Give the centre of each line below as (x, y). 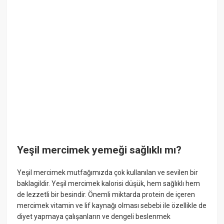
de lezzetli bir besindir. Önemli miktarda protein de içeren (106, 195)
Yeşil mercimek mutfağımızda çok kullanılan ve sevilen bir (108, 173)
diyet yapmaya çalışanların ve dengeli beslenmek (94, 217)
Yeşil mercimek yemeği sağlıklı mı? (99, 150)
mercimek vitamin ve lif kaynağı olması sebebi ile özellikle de (112, 206)
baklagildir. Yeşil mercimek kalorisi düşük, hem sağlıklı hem (109, 184)
